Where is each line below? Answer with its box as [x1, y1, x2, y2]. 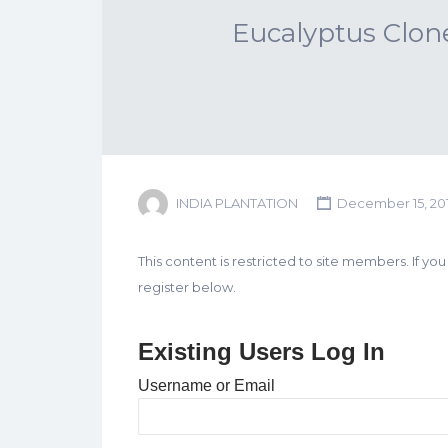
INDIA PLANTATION [175, 195, 298, 212]
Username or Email [137, 377, 275, 395]
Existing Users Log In [137, 338, 385, 366]
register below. [137, 279, 236, 296]
